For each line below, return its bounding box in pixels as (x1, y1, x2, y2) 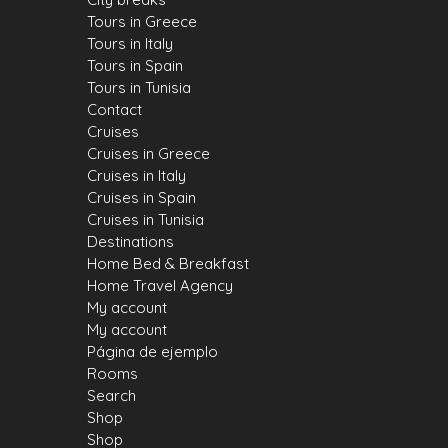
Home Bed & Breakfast (87, 254, 249, 274)
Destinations (87, 232, 174, 252)
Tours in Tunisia (87, 78, 191, 98)
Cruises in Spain (87, 188, 196, 208)
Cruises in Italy (87, 166, 186, 186)
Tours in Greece (87, 12, 197, 32)
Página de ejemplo (87, 342, 218, 362)
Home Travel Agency (87, 276, 233, 296)
